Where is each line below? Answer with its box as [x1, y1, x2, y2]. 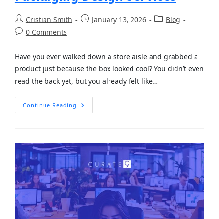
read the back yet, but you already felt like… [14, 76, 158, 86]
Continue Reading [22, 101, 77, 109]
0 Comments [25, 27, 67, 37]
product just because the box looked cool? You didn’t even [14, 64, 204, 73]
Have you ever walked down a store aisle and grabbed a [14, 51, 198, 61]
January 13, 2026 [91, 14, 146, 24]
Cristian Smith [25, 14, 72, 24]
